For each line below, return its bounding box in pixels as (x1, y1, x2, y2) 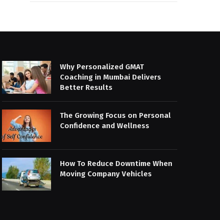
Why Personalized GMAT (60, 62, 144, 71)
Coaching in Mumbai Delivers (60, 73, 162, 82)
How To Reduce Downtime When (60, 159, 173, 168)
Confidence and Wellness (60, 121, 150, 130)
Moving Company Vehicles (60, 169, 152, 179)
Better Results (60, 83, 113, 92)
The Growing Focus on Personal (60, 110, 171, 120)
